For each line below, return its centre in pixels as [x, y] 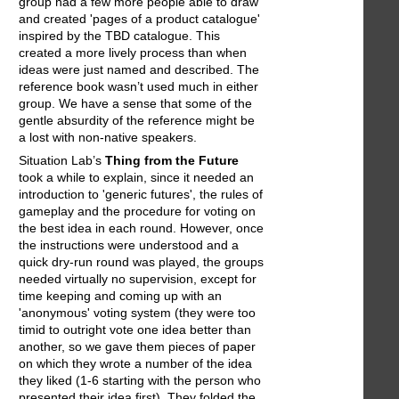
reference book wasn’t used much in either [138, 87]
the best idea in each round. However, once [141, 228]
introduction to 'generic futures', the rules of [141, 195]
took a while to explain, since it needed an [136, 178]
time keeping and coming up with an [120, 296]
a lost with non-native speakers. [108, 138]
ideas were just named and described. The [139, 70]
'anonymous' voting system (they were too [137, 313]
